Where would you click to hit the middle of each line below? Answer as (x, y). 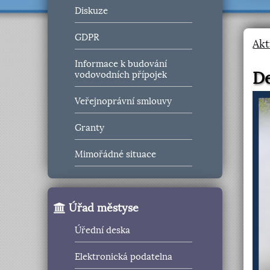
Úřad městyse (102, 208)
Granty (90, 128)
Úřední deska (103, 231)
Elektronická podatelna (124, 257)
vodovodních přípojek (121, 75)
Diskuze (92, 11)
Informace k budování (121, 64)
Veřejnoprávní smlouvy (124, 102)
